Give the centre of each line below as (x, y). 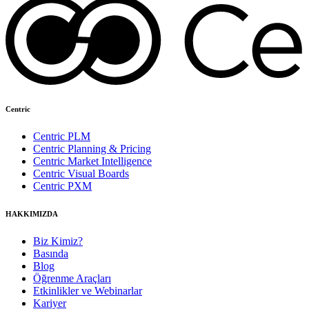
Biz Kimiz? (58, 241)
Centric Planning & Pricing (92, 148)
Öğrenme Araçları (72, 278)
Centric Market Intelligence (92, 161)
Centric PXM (62, 186)
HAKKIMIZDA (32, 213)
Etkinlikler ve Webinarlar (88, 290)
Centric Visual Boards (81, 173)
